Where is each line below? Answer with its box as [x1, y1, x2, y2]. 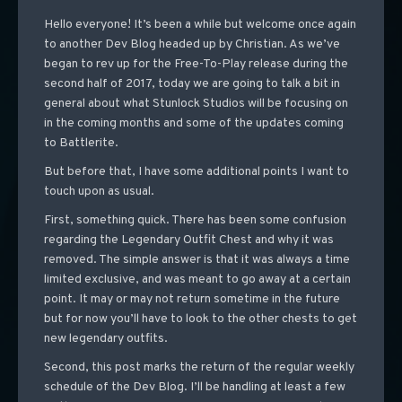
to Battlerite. [43, 135, 118, 152]
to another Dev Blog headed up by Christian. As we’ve [43, 37, 340, 53]
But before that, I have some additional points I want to [43, 164, 349, 180]
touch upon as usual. [43, 184, 154, 200]
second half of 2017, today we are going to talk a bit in [43, 76, 340, 92]
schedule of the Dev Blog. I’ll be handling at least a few [43, 380, 345, 396]
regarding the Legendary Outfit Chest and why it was [43, 232, 334, 249]
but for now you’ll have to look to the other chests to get [43, 311, 357, 328]
